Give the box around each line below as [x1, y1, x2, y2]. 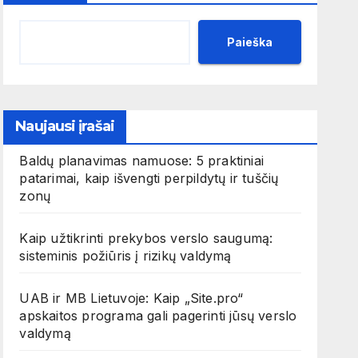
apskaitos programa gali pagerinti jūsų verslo [19, 308, 297, 324]
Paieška [226, 34, 272, 49]
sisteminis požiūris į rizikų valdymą [19, 248, 232, 265]
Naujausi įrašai [15, 117, 114, 136]
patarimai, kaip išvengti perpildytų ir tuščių [19, 170, 279, 187]
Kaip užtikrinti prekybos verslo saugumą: [19, 230, 273, 247]
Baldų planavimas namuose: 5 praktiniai [19, 153, 264, 169]
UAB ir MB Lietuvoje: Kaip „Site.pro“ [19, 290, 244, 307]
